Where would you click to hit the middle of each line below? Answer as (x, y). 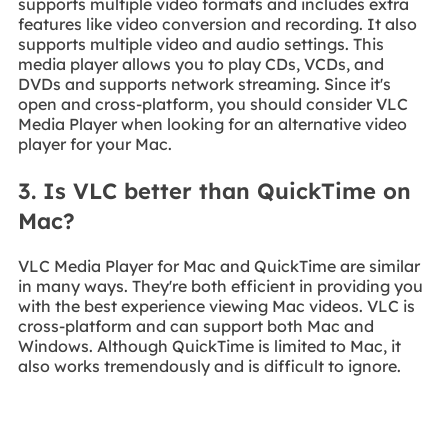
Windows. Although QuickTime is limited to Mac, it (209, 346)
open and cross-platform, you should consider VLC (212, 103)
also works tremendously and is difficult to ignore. (209, 366)
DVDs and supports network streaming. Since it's (204, 83)
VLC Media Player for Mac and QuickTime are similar (218, 266)
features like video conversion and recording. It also (217, 23)
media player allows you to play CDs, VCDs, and (200, 63)
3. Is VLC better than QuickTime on (214, 191)
